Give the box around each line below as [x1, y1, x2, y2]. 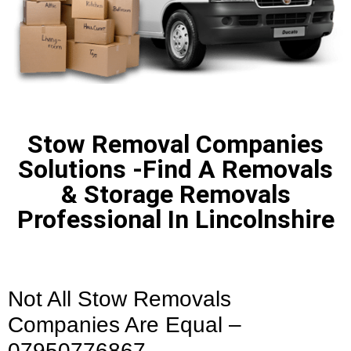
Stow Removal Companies [27, 129, 324, 160]
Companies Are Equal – [8, 313, 241, 338]
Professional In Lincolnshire [16, 204, 335, 235]
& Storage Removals [60, 179, 291, 210]
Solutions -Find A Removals [18, 154, 333, 185]
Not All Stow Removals [8, 287, 231, 312]
